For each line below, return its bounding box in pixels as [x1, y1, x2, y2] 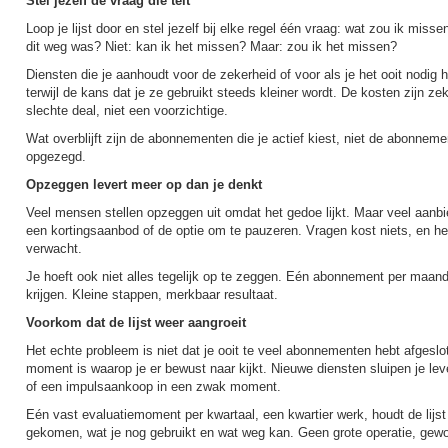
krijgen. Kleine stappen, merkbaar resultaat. [26, 287, 278, 302]
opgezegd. [26, 149, 86, 164]
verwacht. [26, 241, 82, 256]
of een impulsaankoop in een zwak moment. [26, 379, 281, 394]
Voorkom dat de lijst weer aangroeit [26, 315, 246, 330]
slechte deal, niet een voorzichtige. [26, 103, 228, 118]
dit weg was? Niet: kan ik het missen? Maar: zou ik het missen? [26, 39, 397, 54]
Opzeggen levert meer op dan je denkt [26, 177, 262, 192]
